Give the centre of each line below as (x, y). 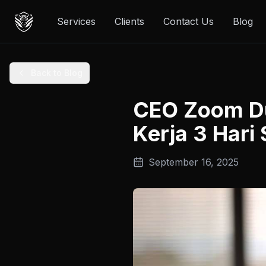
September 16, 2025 (194, 162)
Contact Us (189, 21)
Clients (129, 21)
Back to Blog (57, 73)
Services (76, 21)
